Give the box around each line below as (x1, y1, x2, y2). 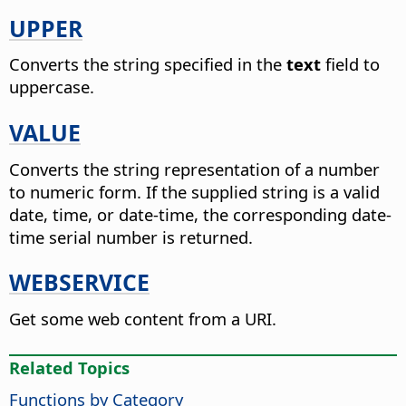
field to (321, 53, 380, 76)
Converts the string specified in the (9, 53, 286, 76)
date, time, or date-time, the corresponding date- (9, 202, 391, 226)
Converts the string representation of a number (9, 157, 380, 180)
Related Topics (9, 355, 130, 379)
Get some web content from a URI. (9, 306, 276, 330)
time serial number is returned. (9, 225, 253, 248)
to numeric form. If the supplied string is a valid (9, 179, 380, 203)
